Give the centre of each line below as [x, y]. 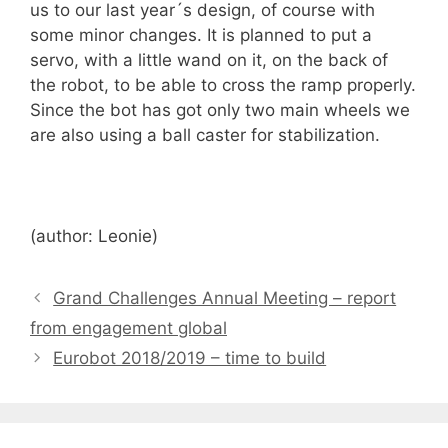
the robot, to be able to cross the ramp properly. [223, 85]
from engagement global [128, 328]
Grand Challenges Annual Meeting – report [225, 298]
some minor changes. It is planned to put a [201, 35]
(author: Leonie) [94, 236]
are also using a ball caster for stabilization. [205, 135]
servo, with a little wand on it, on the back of [209, 60]
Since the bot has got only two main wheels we [220, 110]
